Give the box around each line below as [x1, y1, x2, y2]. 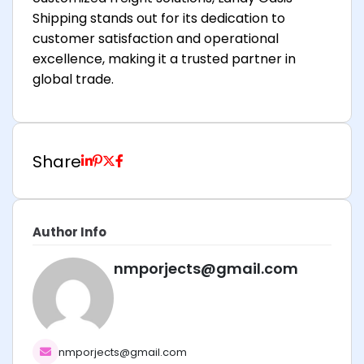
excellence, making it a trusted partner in [32, 50, 296, 69]
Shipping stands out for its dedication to [32, 9, 285, 28]
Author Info [32, 223, 106, 241]
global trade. [32, 70, 114, 89]
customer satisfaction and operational [32, 29, 279, 49]
